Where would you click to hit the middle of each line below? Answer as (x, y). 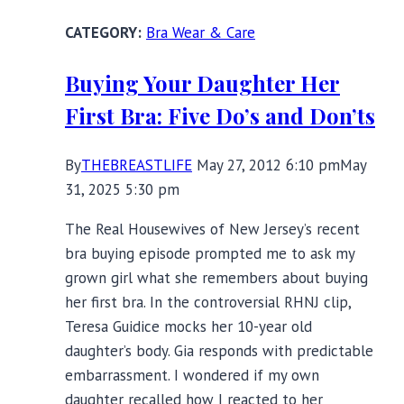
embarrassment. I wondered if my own (192, 376)
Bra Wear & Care (201, 33)
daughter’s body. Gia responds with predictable (219, 351)
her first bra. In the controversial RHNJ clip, (208, 303)
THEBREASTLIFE (137, 165)
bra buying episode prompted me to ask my (210, 254)
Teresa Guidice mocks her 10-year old (188, 327)
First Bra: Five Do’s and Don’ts (220, 116)
